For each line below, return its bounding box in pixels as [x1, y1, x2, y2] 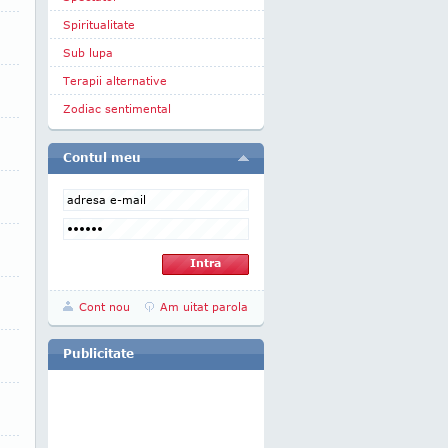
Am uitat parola [160, 300, 248, 313]
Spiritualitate [63, 18, 135, 31]
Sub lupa [63, 46, 113, 59]
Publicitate [63, 346, 134, 361]
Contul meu [63, 150, 141, 165]
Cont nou [79, 300, 130, 313]
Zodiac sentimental [63, 102, 171, 115]
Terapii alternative [63, 74, 167, 87]
